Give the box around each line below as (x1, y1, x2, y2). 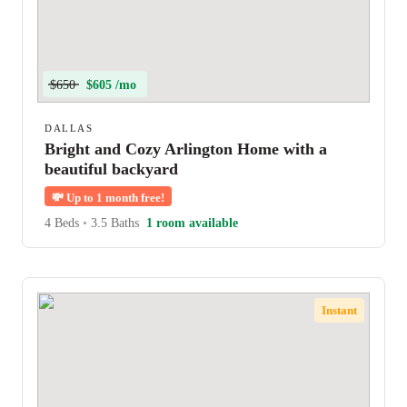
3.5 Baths (87, 216, 139, 230)
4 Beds (45, 216, 83, 230)
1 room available (146, 216, 238, 230)
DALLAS (45, 123, 93, 134)
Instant (322, 303, 358, 317)
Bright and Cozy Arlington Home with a (45, 140, 327, 158)
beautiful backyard (45, 160, 178, 178)
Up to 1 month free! (64, 191, 164, 204)
